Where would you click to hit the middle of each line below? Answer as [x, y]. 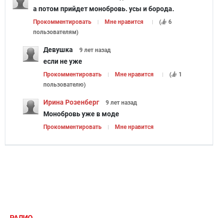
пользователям [55, 32]
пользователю [64, 84]
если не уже [63, 61]
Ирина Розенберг [71, 102]
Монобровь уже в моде [81, 114]
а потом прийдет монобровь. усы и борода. [104, 9]
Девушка [58, 49]
